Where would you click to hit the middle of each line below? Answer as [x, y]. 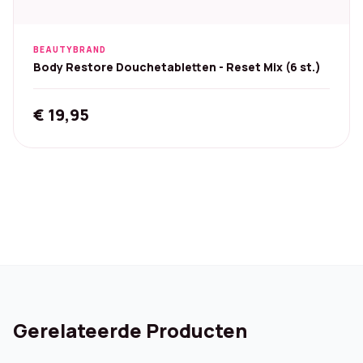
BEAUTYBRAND [70, 49]
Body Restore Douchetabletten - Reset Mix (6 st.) [177, 67]
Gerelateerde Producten [130, 330]
